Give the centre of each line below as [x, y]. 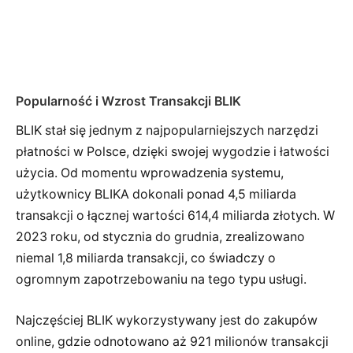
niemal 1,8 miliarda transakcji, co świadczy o [146, 258]
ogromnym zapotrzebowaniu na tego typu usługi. [161, 280]
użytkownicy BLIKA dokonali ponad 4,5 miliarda [156, 195]
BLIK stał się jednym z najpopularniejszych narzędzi [167, 131]
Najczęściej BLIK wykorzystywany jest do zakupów [167, 320]
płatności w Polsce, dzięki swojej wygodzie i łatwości [173, 152]
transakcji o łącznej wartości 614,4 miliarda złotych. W [175, 216]
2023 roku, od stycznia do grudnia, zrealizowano [160, 237]
